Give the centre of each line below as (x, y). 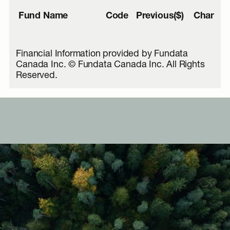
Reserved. (37, 76)
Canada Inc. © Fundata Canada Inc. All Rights (110, 65)
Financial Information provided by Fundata (102, 54)
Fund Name (43, 17)
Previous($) (160, 17)
